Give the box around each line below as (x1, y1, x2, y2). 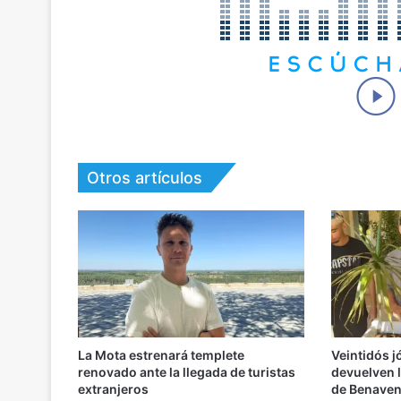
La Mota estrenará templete (78, 347, 244, 363)
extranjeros (78, 381, 149, 397)
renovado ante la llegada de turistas (78, 364, 295, 380)
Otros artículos (87, 167, 202, 187)
